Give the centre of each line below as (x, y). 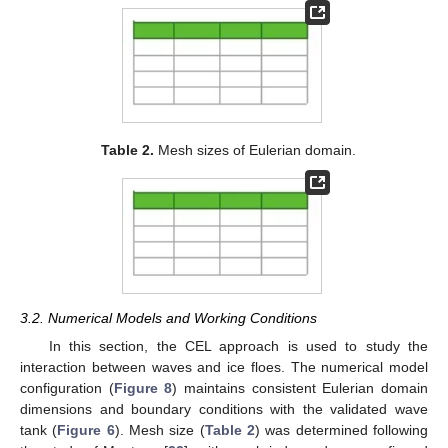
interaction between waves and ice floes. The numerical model (224, 366)
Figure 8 (143, 387)
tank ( (39, 429)
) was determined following (342, 429)
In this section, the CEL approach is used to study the (238, 345)
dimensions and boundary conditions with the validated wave (224, 408)
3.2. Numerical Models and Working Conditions (168, 317)
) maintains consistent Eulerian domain (300, 387)
